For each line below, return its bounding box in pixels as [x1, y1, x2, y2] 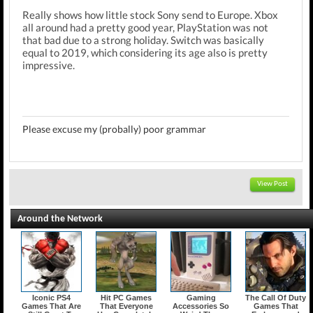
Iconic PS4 [32, 293, 71, 302]
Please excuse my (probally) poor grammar [22, 123, 206, 135]
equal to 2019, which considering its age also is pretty [22, 46, 268, 59]
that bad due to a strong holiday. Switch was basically [22, 34, 264, 46]
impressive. [22, 59, 75, 71]
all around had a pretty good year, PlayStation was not [22, 21, 268, 34]
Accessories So [173, 302, 229, 310]
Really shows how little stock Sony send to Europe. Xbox [22, 8, 278, 21]
